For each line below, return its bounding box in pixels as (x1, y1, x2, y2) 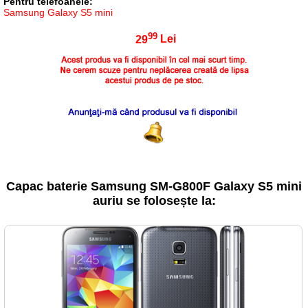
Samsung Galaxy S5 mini (3, 7, 113, 19)
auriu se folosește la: (92, 193, 216, 208)
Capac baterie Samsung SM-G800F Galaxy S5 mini (6, 179, 302, 193)
